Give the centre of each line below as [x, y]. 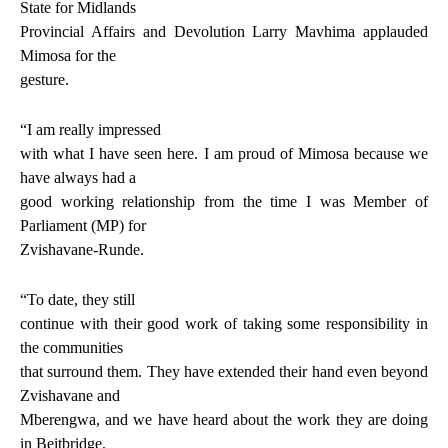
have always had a [78, 178]
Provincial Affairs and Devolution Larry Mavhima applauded [224, 32]
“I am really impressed [90, 130]
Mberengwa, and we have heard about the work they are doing [224, 420]
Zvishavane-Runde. [82, 250]
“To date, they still [77, 300]
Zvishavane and [70, 396]
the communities [71, 348]
